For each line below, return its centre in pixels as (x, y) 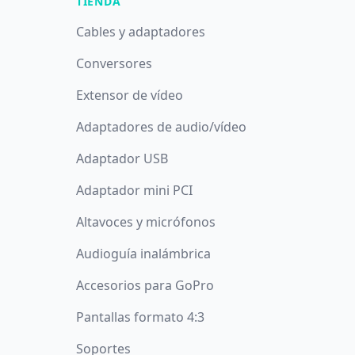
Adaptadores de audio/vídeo (161, 127)
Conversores (114, 63)
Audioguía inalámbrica (143, 254)
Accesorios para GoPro (145, 285)
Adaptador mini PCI (134, 190)
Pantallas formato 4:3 (140, 317)
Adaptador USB (122, 158)
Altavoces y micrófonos (146, 222)
